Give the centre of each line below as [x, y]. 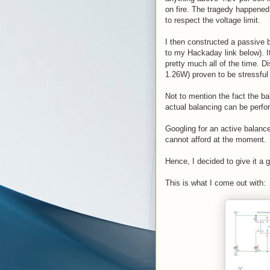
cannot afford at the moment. [216, 140]
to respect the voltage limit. [213, 20]
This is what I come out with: [215, 183]
